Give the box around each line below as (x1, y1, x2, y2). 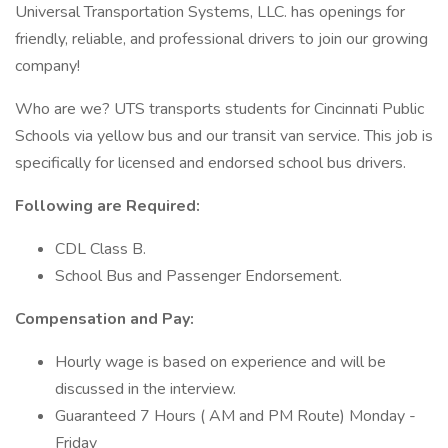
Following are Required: (15, 195, 200, 217)
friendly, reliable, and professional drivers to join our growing (15, 28, 428, 50)
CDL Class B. (55, 238, 146, 260)
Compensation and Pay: (15, 308, 194, 330)
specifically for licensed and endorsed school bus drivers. (15, 152, 406, 174)
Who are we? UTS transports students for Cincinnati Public (15, 98, 424, 120)
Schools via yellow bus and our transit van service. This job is (15, 125, 433, 147)
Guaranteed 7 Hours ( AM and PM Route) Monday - (55, 405, 416, 427)
